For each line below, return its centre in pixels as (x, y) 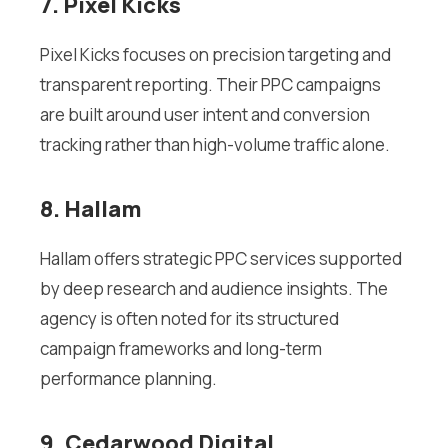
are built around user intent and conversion (205, 115)
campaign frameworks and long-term (181, 349)
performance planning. (128, 379)
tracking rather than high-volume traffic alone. (215, 145)
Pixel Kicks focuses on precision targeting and (215, 55)
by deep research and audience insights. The (214, 289)
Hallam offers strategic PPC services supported (221, 259)
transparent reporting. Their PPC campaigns (210, 85)
